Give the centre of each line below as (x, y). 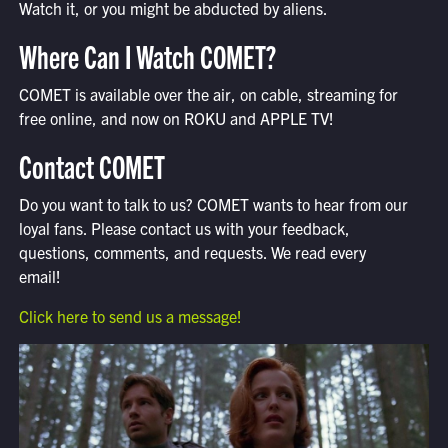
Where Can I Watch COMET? (147, 55)
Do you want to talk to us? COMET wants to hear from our (213, 204)
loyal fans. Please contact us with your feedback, (184, 228)
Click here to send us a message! (130, 316)
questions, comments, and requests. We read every (192, 252)
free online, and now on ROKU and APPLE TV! (176, 118)
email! (39, 276)
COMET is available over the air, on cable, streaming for (208, 94)
